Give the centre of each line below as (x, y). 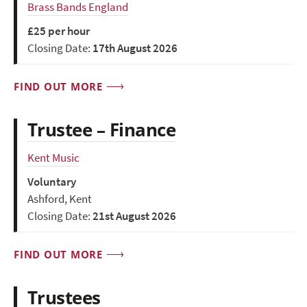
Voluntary (52, 182)
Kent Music (53, 158)
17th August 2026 (135, 49)
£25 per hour (59, 32)
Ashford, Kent (60, 199)
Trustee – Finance (102, 130)
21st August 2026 (134, 217)
